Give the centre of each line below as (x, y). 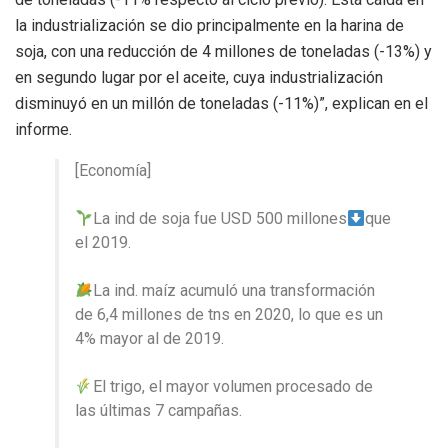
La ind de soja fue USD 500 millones (220, 218)
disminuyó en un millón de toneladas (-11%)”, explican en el (221, 103)
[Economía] (113, 170)
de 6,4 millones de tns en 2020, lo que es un (229, 314)
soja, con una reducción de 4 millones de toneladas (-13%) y (223, 51)
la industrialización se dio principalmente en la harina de (209, 25)
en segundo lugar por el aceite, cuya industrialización (199, 77)
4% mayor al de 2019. (149, 338)
